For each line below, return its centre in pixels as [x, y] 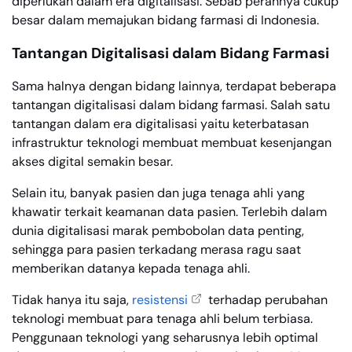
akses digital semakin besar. [92, 161]
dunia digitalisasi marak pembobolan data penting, [158, 231]
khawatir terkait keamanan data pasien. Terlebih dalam [169, 212]
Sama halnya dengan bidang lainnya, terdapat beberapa [174, 86]
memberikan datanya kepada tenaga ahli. [131, 268]
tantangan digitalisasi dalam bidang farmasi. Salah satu [171, 105]
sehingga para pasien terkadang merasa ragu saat [156, 249]
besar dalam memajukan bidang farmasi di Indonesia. [165, 20]
